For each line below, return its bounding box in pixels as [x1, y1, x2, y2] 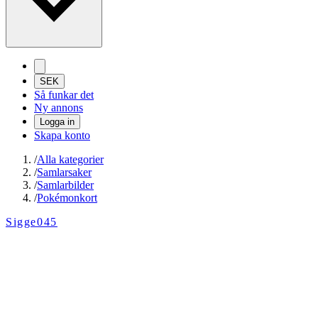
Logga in [40, 116, 75, 128]
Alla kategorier [37, 153, 104, 166]
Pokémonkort [37, 192, 97, 204]
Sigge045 [6, 216, 57, 229]
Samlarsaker [37, 166, 92, 179]
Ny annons [34, 102, 83, 114]
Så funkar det [34, 89, 94, 102]
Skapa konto [34, 129, 90, 142]
